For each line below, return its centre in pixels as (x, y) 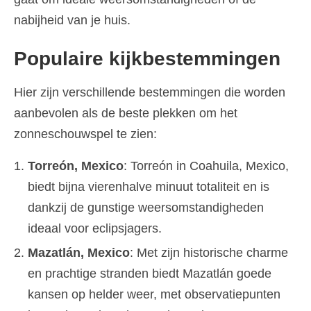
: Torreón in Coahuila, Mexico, (206, 166)
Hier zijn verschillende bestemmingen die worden (150, 93)
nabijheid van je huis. (72, 20)
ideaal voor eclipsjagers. (95, 229)
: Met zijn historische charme (209, 253)
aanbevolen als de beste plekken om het (126, 114)
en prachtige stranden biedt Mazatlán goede (150, 274)
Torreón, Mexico (76, 166)
